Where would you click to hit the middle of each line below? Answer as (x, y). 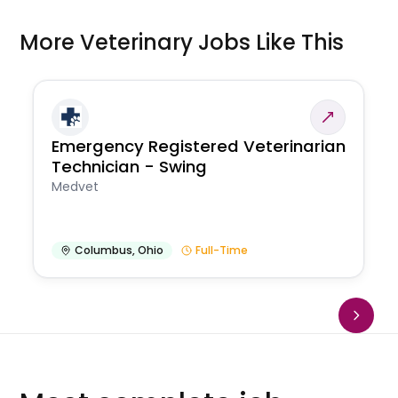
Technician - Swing (130, 166)
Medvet (76, 186)
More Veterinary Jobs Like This (182, 42)
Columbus (104, 250)
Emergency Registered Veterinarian (199, 146)
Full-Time (222, 250)
